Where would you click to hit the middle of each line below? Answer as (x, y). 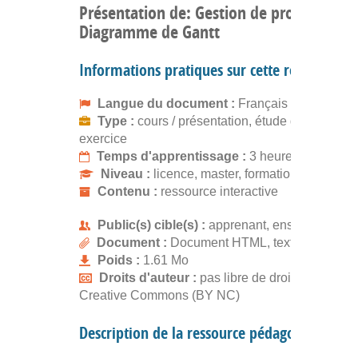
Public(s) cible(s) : (153, 225)
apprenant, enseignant (272, 225)
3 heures (274, 156)
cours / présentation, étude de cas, (234, 121)
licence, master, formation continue (251, 173)
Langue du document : (168, 103)
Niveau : (127, 173)
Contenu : (129, 191)
